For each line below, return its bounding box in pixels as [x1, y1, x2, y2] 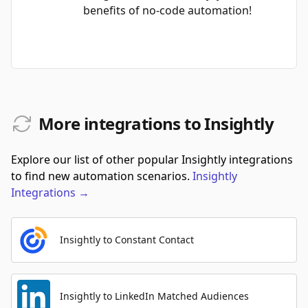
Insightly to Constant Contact [60, 233, 194, 246]
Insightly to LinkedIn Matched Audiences [60, 289, 249, 302]
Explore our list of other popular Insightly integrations [11, 152, 293, 167]
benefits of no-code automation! [83, 3, 252, 18]
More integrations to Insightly [38, 112, 274, 135]
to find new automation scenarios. [11, 168, 190, 184]
